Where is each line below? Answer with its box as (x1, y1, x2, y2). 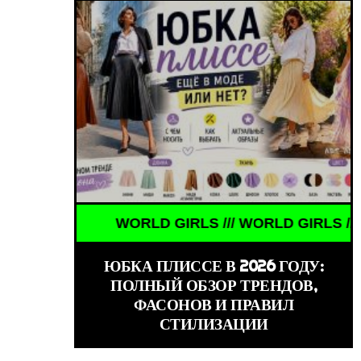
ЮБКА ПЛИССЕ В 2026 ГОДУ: (104, 255, 324, 276)
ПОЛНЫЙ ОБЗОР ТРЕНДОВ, (110, 275, 317, 295)
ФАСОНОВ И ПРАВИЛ (134, 294, 294, 314)
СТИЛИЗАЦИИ (159, 313, 268, 334)
